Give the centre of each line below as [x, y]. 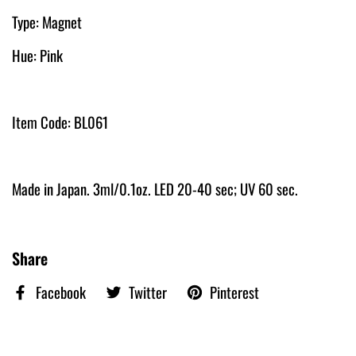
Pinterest [234, 292]
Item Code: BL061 [60, 122]
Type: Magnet [47, 21]
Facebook [61, 292]
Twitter [148, 292]
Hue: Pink [37, 55]
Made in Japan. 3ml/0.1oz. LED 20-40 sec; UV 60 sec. [155, 188]
